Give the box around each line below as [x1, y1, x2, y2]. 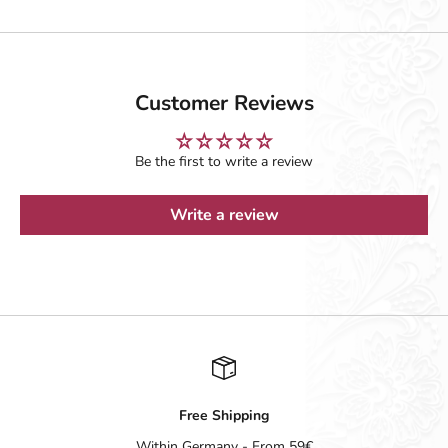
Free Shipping [179, 406, 269, 426]
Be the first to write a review [135, 152, 313, 172]
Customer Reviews [134, 89, 314, 118]
